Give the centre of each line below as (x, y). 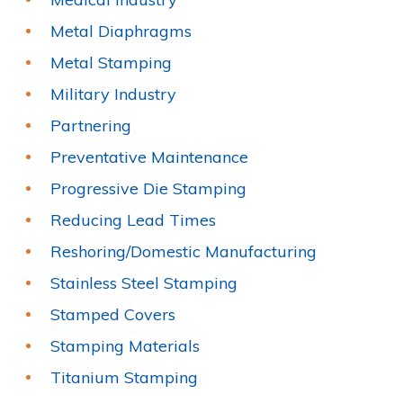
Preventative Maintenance (149, 157)
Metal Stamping (111, 62)
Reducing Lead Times (133, 219)
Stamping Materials (125, 345)
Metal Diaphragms (121, 31)
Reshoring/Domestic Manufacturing (184, 251)
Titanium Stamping (124, 377)
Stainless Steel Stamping (144, 282)
